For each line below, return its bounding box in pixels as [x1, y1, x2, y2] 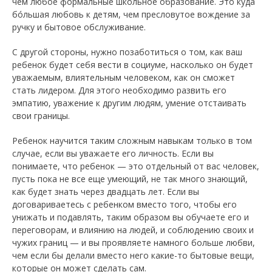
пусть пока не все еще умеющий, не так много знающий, [12, 172, 248, 185]
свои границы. [12, 109, 70, 121]
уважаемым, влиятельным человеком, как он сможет [12, 71, 235, 83]
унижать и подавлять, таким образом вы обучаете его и [12, 211, 249, 223]
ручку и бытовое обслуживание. [12, 21, 146, 33]
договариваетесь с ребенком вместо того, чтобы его [12, 198, 237, 210]
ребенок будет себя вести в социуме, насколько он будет [12, 58, 253, 70]
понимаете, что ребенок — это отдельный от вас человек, [12, 160, 259, 172]
